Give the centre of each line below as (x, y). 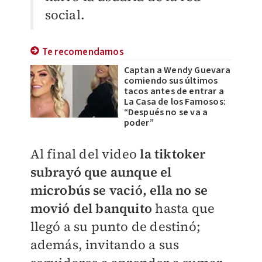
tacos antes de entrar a (174, 92)
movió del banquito (91, 208)
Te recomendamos (83, 52)
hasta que (184, 208)
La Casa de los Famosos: (175, 102)
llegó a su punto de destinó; (116, 227)
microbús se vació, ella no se (119, 190)
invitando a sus (132, 245)
